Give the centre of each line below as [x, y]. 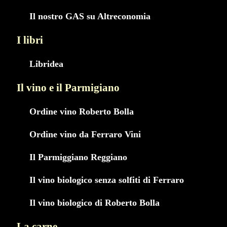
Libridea [46, 64]
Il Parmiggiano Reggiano [78, 157]
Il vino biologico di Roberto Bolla [94, 202]
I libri [30, 40]
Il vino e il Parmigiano [68, 88]
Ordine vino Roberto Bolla [82, 112]
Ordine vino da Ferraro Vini [85, 134]
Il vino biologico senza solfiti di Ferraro [107, 180]
